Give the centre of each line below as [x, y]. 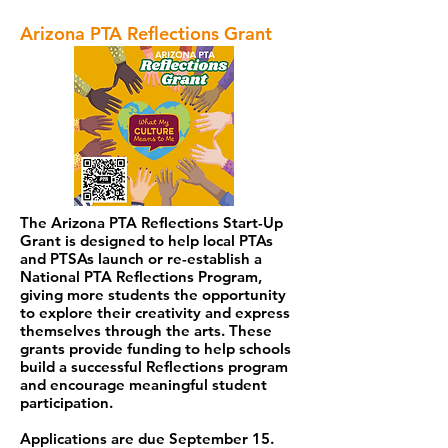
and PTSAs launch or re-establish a [141, 258]
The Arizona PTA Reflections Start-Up [151, 222]
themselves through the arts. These [146, 330]
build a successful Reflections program [154, 366]
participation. [66, 402]
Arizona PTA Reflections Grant [146, 33]
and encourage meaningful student [143, 384]
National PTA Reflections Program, [141, 276]
